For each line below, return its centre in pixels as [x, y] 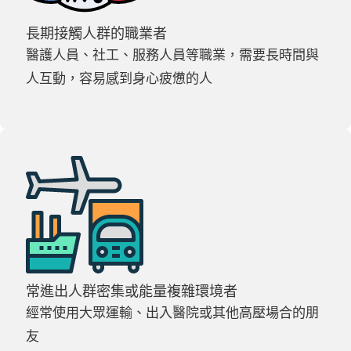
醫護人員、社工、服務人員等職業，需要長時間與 [173, 55]
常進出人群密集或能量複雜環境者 [132, 290]
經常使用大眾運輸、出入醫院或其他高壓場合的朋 [173, 312]
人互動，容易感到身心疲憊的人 [119, 78]
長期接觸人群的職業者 [97, 33]
